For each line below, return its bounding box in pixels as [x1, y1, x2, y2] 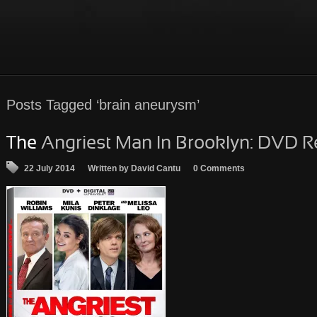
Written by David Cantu [88, 163, 180, 173]
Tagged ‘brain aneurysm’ [42, 97, 200, 113]
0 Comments [193, 163, 245, 173]
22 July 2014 [24, 163, 75, 173]
